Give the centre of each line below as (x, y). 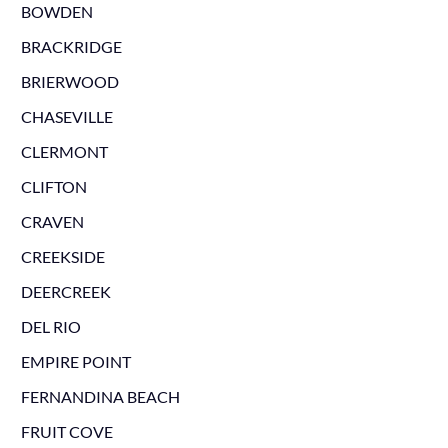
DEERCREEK (65, 291)
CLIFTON (53, 186)
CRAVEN (52, 221)
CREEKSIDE (62, 256)
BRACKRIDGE (71, 46)
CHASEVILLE (66, 116)
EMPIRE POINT (75, 361)
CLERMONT (64, 151)
